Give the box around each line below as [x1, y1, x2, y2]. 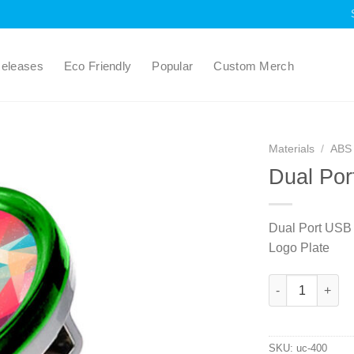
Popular [152, 59, 194, 73]
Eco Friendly [63, 59, 132, 73]
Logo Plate [268, 240, 330, 255]
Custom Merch [213, 59, 294, 73]
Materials [268, 143, 314, 155]
